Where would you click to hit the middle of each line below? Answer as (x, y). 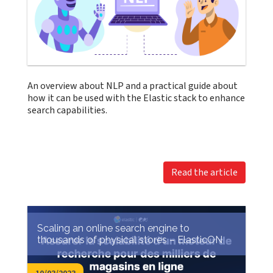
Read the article (204, 172)
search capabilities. (68, 110)
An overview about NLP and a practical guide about (133, 86)
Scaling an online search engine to (114, 228)
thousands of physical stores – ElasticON (130, 239)
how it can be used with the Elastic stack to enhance (136, 98)
